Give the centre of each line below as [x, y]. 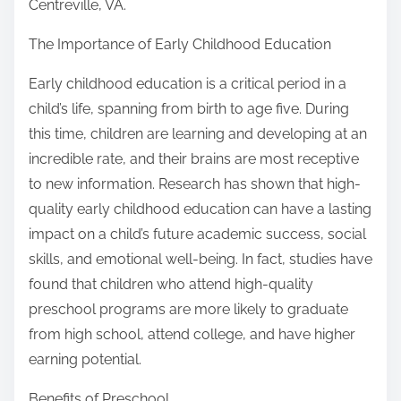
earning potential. [85, 360]
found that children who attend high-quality [171, 285]
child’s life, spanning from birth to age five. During [189, 109]
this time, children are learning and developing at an [198, 134]
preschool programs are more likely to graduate [188, 310]
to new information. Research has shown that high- [195, 184]
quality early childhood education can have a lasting [200, 209]
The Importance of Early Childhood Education [180, 45]
